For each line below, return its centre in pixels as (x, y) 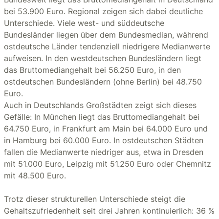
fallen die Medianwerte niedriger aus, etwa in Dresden (104, 152)
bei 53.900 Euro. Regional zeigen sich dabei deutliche (103, 11)
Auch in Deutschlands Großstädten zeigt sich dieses (100, 105)
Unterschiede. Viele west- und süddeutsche (84, 23)
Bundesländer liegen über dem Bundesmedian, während (106, 35)
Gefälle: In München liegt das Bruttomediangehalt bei (102, 117)
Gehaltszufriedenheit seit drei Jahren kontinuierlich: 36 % (109, 211)
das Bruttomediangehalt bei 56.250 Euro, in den (92, 70)
